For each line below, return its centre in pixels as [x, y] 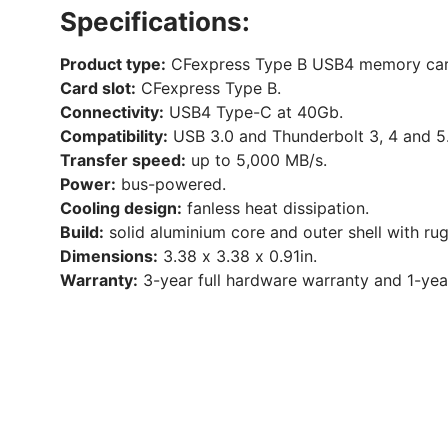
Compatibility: [114, 136]
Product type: [113, 64]
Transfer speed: [123, 160]
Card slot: [98, 88]
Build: [82, 232]
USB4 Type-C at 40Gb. [253, 112]
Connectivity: [112, 112]
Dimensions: [109, 256]
